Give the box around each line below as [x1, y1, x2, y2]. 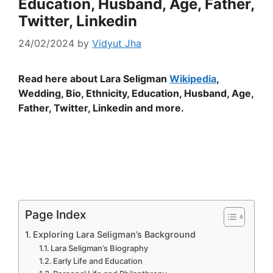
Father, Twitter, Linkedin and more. [18, 102, 184, 115]
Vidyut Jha [92, 37, 141, 50]
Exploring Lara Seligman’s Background [32, 229, 196, 240]
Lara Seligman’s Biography [51, 243, 149, 253]
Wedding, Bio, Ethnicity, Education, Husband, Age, [18, 87, 253, 100]
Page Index [25, 207, 87, 222]
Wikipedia [169, 73, 216, 85]
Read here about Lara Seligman [18, 73, 169, 85]
